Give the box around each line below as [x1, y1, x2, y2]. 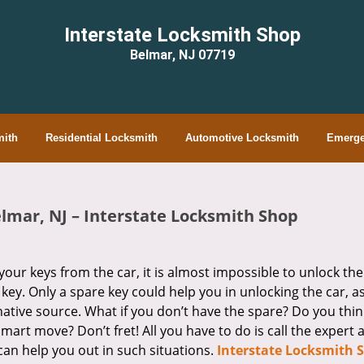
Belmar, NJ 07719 [129, 47, 235, 63]
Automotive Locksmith [184, 132, 299, 144]
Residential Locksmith [45, 132, 158, 144]
